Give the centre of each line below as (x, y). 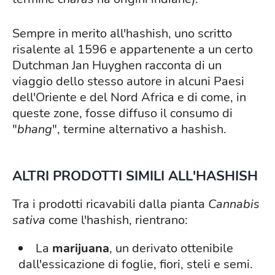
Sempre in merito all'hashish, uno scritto (122, 34)
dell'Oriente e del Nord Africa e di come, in (129, 98)
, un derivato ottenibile (171, 249)
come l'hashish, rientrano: (117, 220)
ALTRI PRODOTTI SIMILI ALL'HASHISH (135, 176)
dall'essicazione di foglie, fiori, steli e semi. (136, 265)
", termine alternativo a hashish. (139, 130)
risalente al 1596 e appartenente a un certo (133, 50)
